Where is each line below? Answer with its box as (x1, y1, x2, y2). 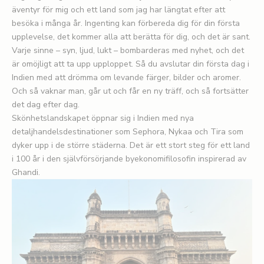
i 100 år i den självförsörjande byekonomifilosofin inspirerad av (12, 153, 246, 164)
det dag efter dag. (12, 98, 80, 110)
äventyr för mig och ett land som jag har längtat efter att (12, 4, 225, 15)
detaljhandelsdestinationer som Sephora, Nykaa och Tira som (12, 126, 243, 137)
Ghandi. (12, 166, 40, 178)
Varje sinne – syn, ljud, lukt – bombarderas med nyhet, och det (12, 44, 244, 56)
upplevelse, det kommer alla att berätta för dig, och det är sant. (12, 31, 250, 42)
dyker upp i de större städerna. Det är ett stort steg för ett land (12, 139, 250, 151)
